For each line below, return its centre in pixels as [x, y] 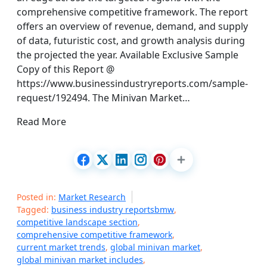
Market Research [92, 197]
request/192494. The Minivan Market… [103, 98]
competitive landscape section [77, 222]
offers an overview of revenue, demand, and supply [132, 26]
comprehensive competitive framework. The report [132, 12]
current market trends [61, 247]
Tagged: [34, 209]
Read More [41, 122]
